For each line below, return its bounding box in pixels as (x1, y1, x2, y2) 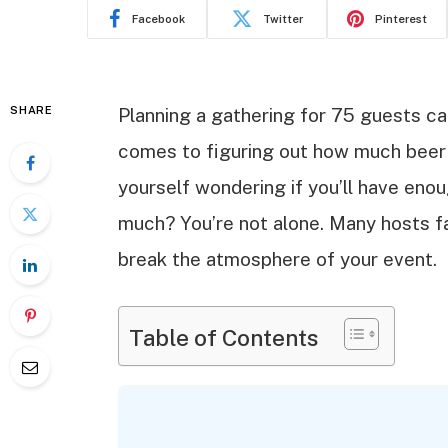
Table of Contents (128, 323, 319, 351)
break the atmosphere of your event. (117, 248, 437, 270)
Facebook (132, 12, 185, 25)
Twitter (262, 12, 303, 25)
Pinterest (375, 12, 427, 25)
